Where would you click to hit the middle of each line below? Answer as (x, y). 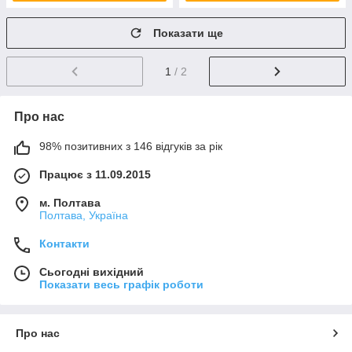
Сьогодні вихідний (92, 271)
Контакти (64, 243)
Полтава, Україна (84, 215)
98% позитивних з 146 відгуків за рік (131, 146)
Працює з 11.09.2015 (95, 174)
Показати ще (188, 33)
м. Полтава (70, 202)
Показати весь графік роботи (121, 284)
